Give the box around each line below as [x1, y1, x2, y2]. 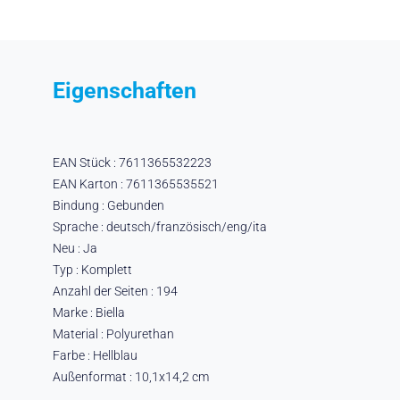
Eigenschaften [52, 77, 196, 104]
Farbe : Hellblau [52, 347, 137, 362]
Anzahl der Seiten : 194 [52, 283, 178, 298]
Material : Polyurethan [52, 326, 174, 341]
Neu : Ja [52, 240, 97, 255]
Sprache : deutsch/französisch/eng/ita [52, 219, 267, 234]
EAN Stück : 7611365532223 [52, 154, 212, 170]
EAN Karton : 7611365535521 [52, 176, 219, 191]
